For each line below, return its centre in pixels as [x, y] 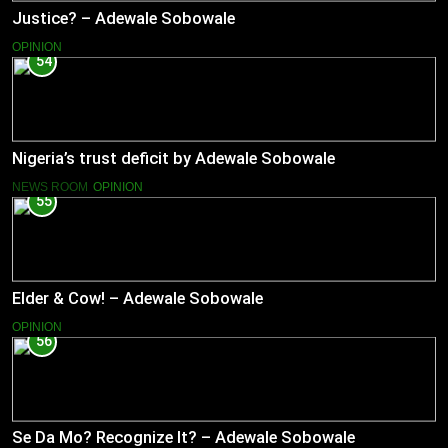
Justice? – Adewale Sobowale [123, 19]
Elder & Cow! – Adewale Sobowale [137, 298]
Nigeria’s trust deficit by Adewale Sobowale [173, 158]
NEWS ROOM [50, 186]
